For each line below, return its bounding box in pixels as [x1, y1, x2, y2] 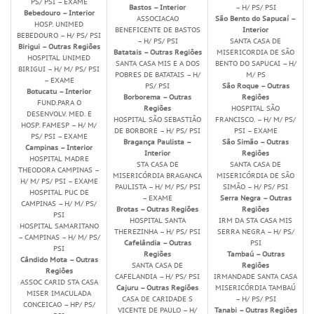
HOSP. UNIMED [34, 19, 83, 29]
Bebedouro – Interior [23, 8, 95, 18]
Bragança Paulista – [123, 137, 191, 147]
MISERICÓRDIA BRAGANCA [113, 170, 202, 181]
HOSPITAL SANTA [129, 215, 186, 226]
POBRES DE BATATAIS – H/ [114, 69, 200, 80]
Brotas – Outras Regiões [116, 204, 198, 214]
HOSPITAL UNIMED [27, 53, 90, 63]
